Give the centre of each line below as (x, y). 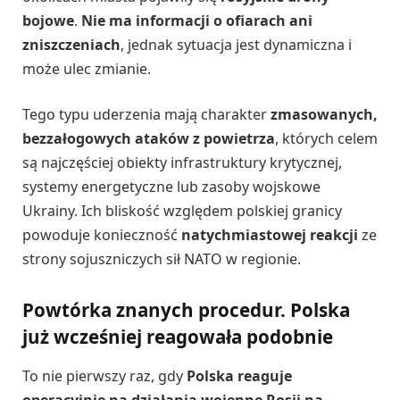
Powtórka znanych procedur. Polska (186, 310)
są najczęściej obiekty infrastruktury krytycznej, (182, 163)
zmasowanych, (324, 115)
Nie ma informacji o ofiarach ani (197, 20)
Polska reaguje (239, 375)
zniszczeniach (71, 44)
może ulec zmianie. (87, 68)
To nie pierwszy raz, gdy (104, 375)
